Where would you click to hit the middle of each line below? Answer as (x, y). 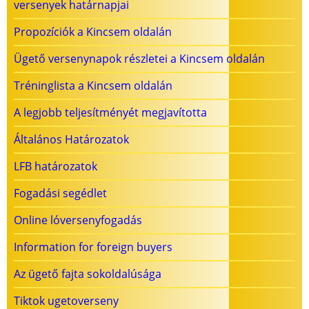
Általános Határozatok (71, 140)
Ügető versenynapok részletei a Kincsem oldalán (139, 59)
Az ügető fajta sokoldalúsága (88, 274)
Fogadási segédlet (60, 193)
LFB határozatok (56, 167)
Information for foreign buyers (93, 247)
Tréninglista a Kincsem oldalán (93, 86)
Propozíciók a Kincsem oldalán (93, 32)
